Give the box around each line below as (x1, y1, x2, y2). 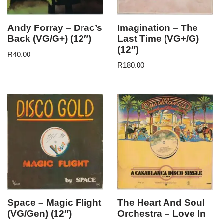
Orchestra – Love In (117, 208, 206, 219)
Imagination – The (117, 22, 198, 33)
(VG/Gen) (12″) (7, 208, 72, 219)
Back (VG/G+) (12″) (7, 33, 91, 44)
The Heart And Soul (117, 197, 205, 208)
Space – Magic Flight (7, 197, 101, 208)
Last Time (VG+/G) (117, 33, 199, 44)
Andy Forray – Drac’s (7, 22, 102, 33)
